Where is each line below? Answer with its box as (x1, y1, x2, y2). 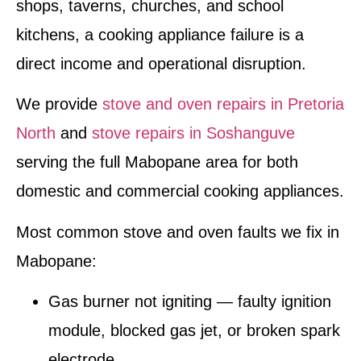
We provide (16, 95, 102, 114)
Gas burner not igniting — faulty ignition (48, 293, 331, 311)
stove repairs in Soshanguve (92, 124, 295, 143)
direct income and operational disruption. (16, 54, 306, 73)
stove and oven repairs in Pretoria (102, 95, 344, 114)
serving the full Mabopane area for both (16, 153, 298, 172)
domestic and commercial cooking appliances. (16, 182, 344, 201)
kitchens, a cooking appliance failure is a (16, 25, 304, 44)
